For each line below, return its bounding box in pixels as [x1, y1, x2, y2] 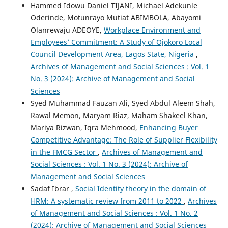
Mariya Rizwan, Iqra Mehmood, [30, 123, 139, 133]
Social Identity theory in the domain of [75, 184, 206, 194]
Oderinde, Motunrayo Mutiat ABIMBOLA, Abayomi [30, 13, 201, 23]
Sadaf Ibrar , [30, 184, 75, 194]
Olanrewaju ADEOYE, [30, 25, 104, 35]
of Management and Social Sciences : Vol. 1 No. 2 [30, 208, 198, 218]
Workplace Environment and [103, 25, 201, 35]
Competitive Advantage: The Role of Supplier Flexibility [30, 135, 217, 145]
